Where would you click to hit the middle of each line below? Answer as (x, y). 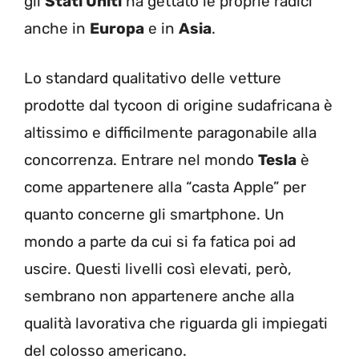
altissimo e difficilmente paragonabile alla (170, 133)
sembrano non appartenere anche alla (159, 296)
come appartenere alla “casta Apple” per (165, 188)
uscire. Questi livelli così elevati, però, (158, 269)
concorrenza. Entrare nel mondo (141, 160)
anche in (57, 28)
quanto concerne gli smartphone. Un (154, 215)
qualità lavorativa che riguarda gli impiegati (176, 324)
